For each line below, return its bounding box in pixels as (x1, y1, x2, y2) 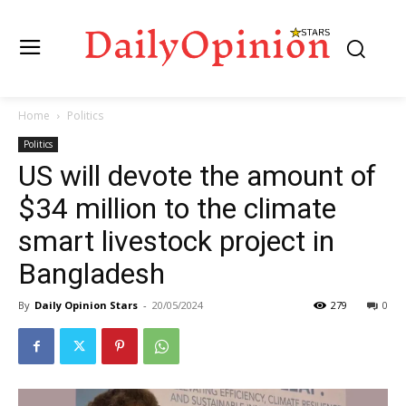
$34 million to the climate (18, 191, 336, 227)
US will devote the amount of (18, 159, 376, 194)
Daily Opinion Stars (34, 298, 138, 313)
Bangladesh (18, 256, 165, 292)
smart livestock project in (18, 224, 334, 259)
